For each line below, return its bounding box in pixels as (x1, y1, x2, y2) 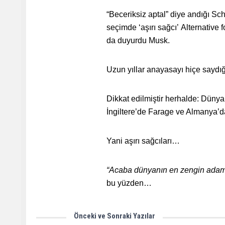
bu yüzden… (106, 179, 152, 187)
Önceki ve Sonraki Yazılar (74, 211, 155, 220)
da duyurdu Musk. (106, 36, 170, 45)
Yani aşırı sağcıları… (106, 137, 180, 145)
